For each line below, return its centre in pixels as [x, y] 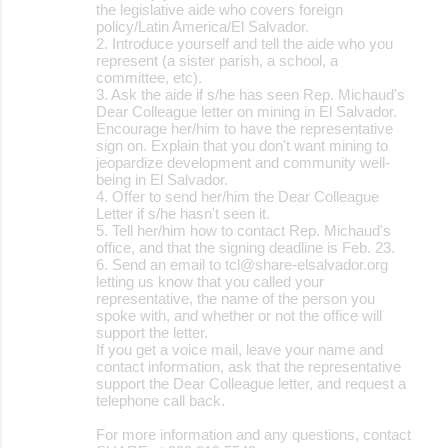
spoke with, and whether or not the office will [239, 315]
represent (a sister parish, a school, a [217, 60]
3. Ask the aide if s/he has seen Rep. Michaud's [250, 94]
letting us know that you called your [210, 281]
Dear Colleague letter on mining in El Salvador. [246, 111]
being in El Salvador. [162, 179]
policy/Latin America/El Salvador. [202, 26]
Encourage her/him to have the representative [244, 128]
